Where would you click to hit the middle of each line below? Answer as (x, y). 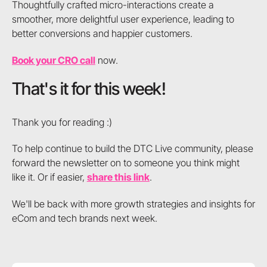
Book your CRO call (53, 60)
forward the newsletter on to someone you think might (125, 163)
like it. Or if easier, (49, 177)
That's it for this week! (89, 89)
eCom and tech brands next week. (84, 218)
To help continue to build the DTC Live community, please (132, 149)
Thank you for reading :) (62, 122)
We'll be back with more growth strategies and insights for (133, 204)
